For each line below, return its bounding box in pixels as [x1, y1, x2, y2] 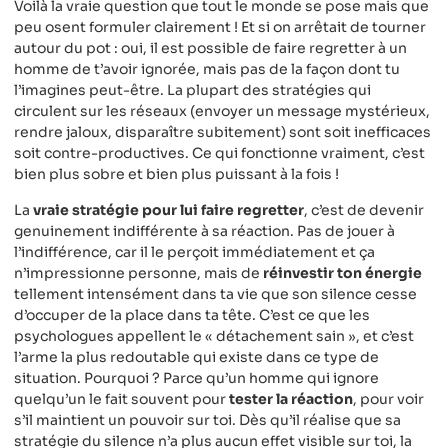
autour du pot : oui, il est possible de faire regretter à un [14, 39, 407, 58]
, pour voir [353, 389, 424, 408]
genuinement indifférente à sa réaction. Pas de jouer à [14, 221, 395, 240]
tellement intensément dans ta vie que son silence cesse [14, 284, 417, 303]
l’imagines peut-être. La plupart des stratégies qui [14, 81, 371, 100]
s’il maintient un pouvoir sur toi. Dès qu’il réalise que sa [14, 410, 401, 429]
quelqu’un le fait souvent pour [14, 389, 229, 408]
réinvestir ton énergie [263, 263, 422, 282]
